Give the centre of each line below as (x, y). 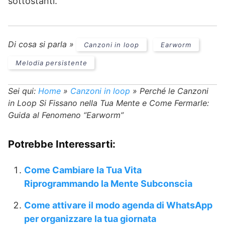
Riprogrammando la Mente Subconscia (108, 184)
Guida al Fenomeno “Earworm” (66, 115)
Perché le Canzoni (174, 91)
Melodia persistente (51, 63)
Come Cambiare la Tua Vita (83, 170)
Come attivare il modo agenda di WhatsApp (118, 205)
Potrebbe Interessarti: (62, 144)
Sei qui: (22, 91)
